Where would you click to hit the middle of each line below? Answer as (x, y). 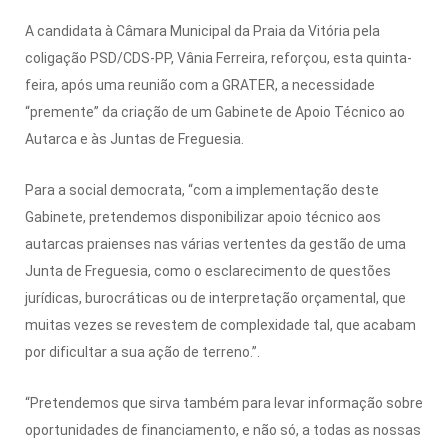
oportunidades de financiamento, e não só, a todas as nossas (223, 429)
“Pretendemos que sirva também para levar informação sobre (224, 402)
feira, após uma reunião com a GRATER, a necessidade (200, 84)
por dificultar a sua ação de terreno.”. (142, 351)
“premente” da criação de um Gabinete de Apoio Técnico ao (215, 111)
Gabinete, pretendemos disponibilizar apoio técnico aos (203, 216)
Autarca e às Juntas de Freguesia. (134, 138)
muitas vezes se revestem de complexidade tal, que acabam (220, 324)
